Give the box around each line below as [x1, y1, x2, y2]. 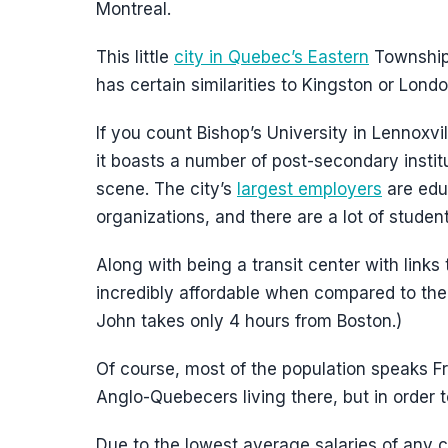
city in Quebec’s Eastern [174, 47, 369, 67]
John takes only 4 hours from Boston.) [96, 311, 402, 331]
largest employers [237, 179, 382, 199]
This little [96, 47, 174, 67]
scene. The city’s [96, 179, 237, 199]
